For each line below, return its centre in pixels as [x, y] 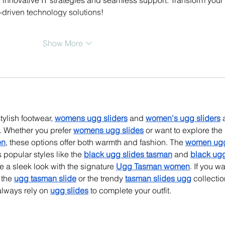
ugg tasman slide [45, 178]
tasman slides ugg [158, 178]
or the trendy [101, 178]
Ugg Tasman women [153, 166]
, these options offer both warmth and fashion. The [95, 142]
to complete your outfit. [130, 190]
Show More [63, 43]
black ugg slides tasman [128, 154]
